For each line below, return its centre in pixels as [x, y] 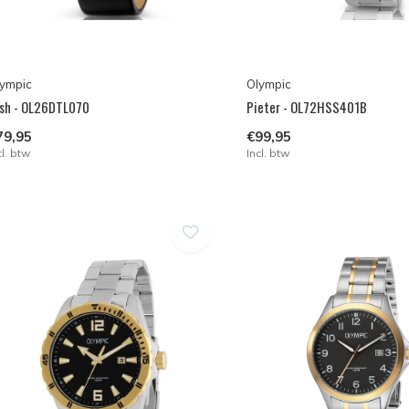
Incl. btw [267, 153]
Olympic [268, 84]
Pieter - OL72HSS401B [306, 107]
